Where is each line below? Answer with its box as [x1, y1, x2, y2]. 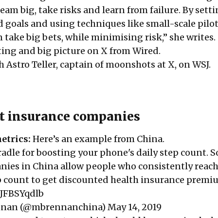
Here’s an [33, 133, 74, 145]
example [74, 133, 112, 145]
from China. [112, 133, 164, 145]
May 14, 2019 [108, 201, 162, 213]
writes [186, 32, 214, 43]
